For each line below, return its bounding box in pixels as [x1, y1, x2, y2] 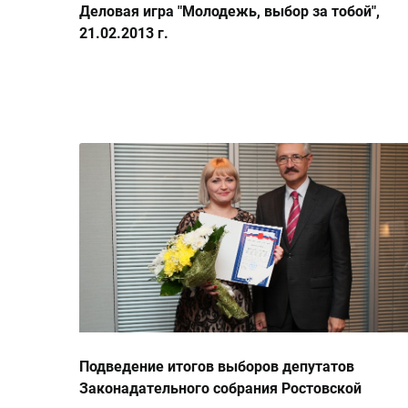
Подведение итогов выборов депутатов [79, 358, 354, 376]
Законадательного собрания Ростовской [79, 380, 362, 398]
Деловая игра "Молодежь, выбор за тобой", [79, 3, 380, 21]
